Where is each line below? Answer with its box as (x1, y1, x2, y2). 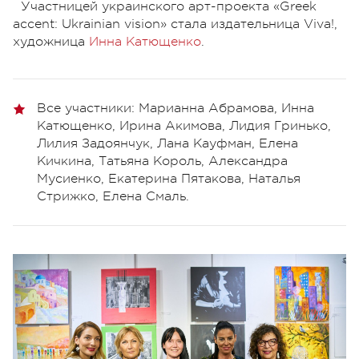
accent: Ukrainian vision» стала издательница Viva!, (13, 16, 337, 31)
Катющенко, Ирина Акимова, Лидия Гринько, (37, 118, 331, 133)
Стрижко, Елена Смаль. (37, 188, 189, 204)
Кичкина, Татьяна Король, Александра (37, 153, 288, 168)
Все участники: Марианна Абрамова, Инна (37, 100, 314, 115)
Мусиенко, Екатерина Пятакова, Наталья (37, 171, 301, 186)
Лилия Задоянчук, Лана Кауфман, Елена (37, 135, 298, 151)
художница (13, 34, 89, 49)
